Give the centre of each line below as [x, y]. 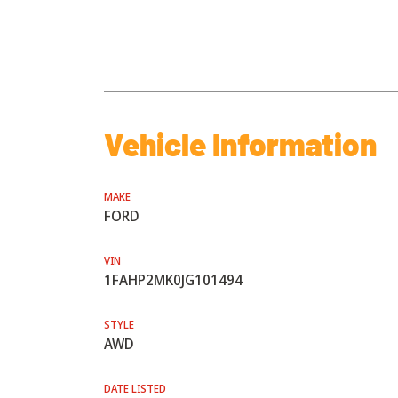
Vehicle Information [240, 144]
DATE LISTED [135, 389]
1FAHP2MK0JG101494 [173, 280]
